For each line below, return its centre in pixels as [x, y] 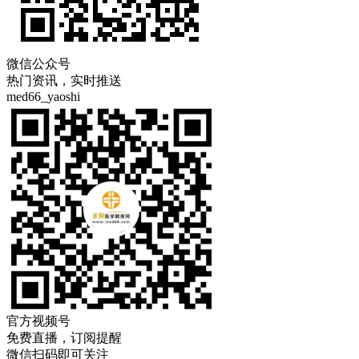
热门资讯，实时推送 [64, 81]
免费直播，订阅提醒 [64, 338]
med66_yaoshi [43, 97]
